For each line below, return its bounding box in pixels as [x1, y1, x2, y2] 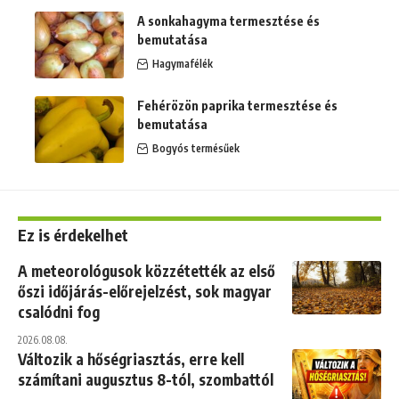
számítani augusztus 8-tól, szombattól [18, 370, 273, 389]
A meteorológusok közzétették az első [18, 261, 275, 281]
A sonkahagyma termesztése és [137, 13, 320, 28]
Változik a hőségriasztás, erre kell [18, 349, 244, 369]
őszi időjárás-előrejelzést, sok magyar [18, 281, 272, 301]
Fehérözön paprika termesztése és [137, 98, 338, 113]
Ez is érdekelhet [18, 224, 128, 245]
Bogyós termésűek [152, 142, 240, 155]
